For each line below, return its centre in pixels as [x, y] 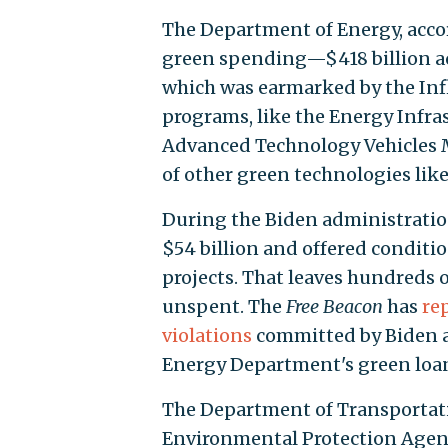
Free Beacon [334, 306]
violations [206, 335]
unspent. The [223, 306]
